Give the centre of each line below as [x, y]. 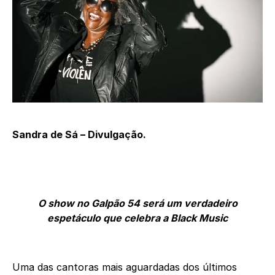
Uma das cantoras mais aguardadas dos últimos [125, 267]
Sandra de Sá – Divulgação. [79, 135]
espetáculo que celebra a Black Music [137, 218]
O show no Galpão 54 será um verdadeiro [137, 203]
